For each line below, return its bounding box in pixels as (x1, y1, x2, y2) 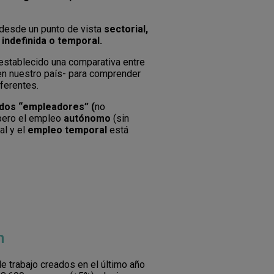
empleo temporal (28, 124, 107, 136)
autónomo (64, 113, 111, 125)
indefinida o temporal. (2, 35, 102, 47)
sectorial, (104, 23, 148, 35)
